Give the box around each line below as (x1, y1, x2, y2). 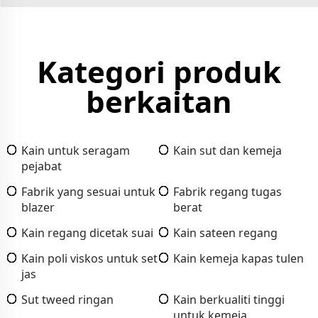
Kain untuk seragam (21, 142, 130, 158)
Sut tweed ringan (21, 291, 114, 307)
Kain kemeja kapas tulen (173, 250, 304, 266)
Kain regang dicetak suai (21, 224, 153, 241)
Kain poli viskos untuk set (21, 250, 158, 266)
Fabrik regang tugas (173, 183, 282, 199)
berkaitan (86, 80, 232, 121)
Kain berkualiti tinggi (173, 291, 285, 307)
